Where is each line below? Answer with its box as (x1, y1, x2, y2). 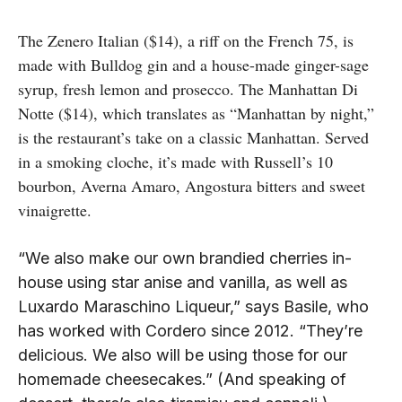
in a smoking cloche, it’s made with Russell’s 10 (18, 151, 333, 173)
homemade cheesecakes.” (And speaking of (18, 370, 346, 389)
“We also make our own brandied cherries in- (18, 249, 352, 268)
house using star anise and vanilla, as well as (18, 273, 347, 293)
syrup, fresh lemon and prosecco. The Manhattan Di (18, 78, 358, 100)
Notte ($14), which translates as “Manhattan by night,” (18, 102, 374, 125)
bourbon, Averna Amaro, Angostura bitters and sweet (18, 175, 365, 197)
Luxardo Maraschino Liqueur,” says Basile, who (18, 297, 369, 317)
